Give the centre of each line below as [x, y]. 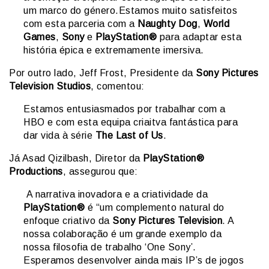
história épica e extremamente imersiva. [114, 50]
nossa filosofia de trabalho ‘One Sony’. [110, 247]
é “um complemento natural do [155, 208]
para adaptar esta [199, 37]
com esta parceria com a [80, 24]
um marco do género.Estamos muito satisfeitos [130, 11]
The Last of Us [129, 136]
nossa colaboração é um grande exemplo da [122, 234]
